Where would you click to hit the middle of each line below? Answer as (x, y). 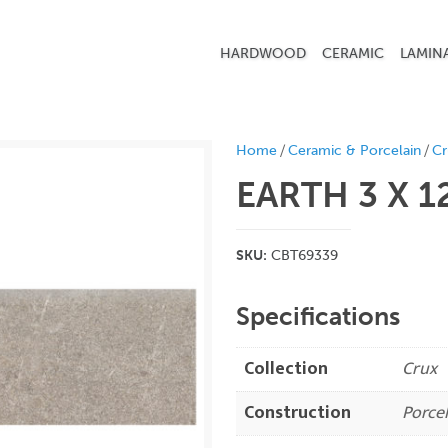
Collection (285, 369)
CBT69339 (302, 255)
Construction (297, 413)
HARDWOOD (262, 53)
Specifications (317, 316)
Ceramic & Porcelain (354, 150)
